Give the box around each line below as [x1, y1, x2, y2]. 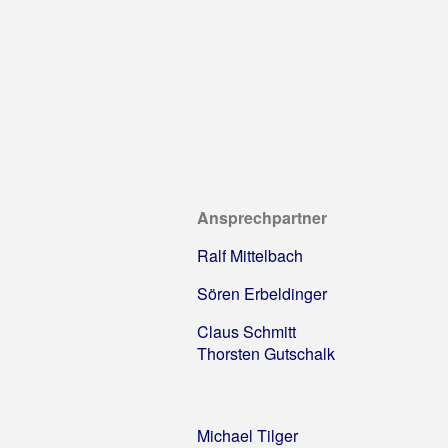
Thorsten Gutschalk [197, 341, 335, 365]
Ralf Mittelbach [197, 243, 303, 267]
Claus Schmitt [197, 319, 296, 343]
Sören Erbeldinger [197, 281, 327, 305]
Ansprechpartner [197, 205, 327, 229]
